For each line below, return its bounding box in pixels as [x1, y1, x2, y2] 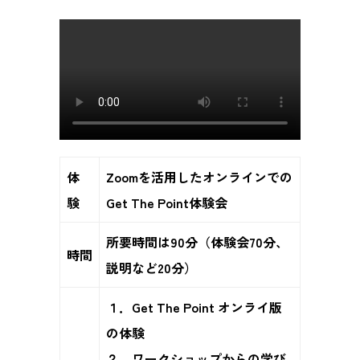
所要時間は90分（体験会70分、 [105, 231, 288, 252]
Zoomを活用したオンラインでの [105, 166, 292, 186]
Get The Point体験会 [105, 192, 227, 212]
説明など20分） [105, 257, 197, 277]
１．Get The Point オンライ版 [105, 297, 282, 317]
